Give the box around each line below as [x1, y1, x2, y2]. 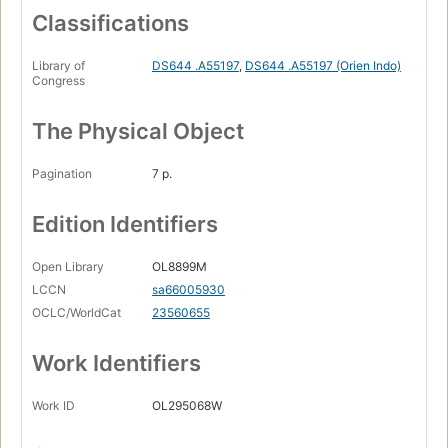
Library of [32, 58, 85, 74]
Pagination [32, 166, 92, 182]
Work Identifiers [32, 350, 201, 377]
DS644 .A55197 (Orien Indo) [245, 58, 401, 74]
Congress [32, 73, 85, 89]
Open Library [32, 259, 104, 275]
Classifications [32, 10, 189, 37]
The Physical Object [32, 118, 244, 145]
